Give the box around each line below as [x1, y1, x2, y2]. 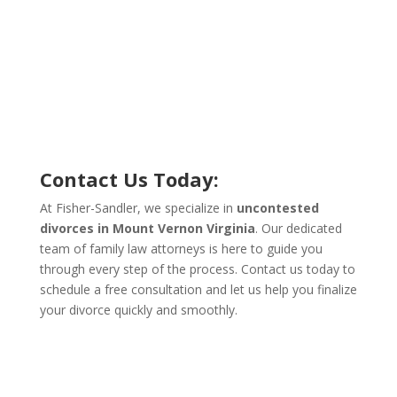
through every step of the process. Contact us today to [39, 261, 355, 277]
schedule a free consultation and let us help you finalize [39, 281, 357, 298]
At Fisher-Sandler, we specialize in [39, 199, 237, 216]
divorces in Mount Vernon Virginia [39, 220, 255, 237]
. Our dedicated [254, 220, 342, 237]
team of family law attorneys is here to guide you [39, 240, 323, 257]
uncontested [236, 199, 319, 216]
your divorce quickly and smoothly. [39, 301, 237, 318]
